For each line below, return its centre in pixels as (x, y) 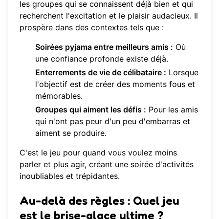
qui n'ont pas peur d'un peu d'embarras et (113, 121)
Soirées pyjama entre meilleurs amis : (104, 47)
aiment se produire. (71, 133)
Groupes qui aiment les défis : (91, 109)
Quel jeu (156, 200)
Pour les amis (172, 109)
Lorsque (182, 72)
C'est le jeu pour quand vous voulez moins (98, 152)
